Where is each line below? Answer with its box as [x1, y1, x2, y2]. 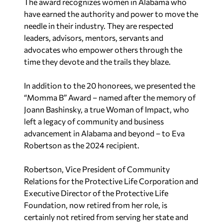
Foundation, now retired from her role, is [24, 200, 167, 210]
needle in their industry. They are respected [24, 20, 173, 30]
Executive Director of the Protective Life [24, 188, 168, 198]
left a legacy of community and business [24, 116, 164, 126]
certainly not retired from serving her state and [24, 212, 188, 222]
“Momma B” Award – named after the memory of [24, 92, 196, 102]
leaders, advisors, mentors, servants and [24, 32, 163, 42]
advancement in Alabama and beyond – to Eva [24, 128, 185, 138]
